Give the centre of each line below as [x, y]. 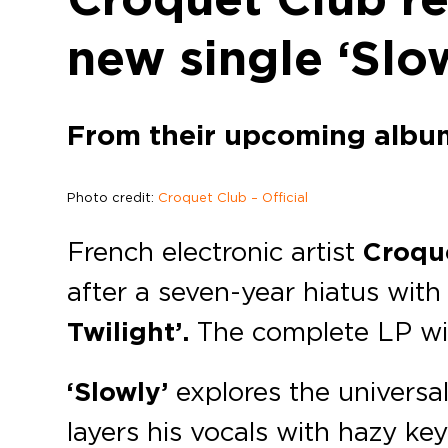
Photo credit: [113, 197]
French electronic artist [215, 251]
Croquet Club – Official [233, 197]
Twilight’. [128, 332]
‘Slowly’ [118, 392]
